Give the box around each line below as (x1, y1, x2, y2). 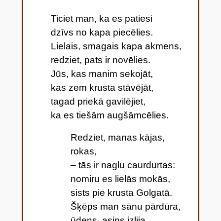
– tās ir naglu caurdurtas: (70, 159, 175, 170)
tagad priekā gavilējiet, (50, 96, 146, 107)
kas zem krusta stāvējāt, (50, 82, 153, 93)
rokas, (70, 146, 97, 156)
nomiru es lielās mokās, (70, 173, 170, 184)
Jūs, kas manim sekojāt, (50, 69, 153, 79)
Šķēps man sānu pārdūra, (70, 201, 181, 212)
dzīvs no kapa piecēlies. (50, 27, 153, 38)
